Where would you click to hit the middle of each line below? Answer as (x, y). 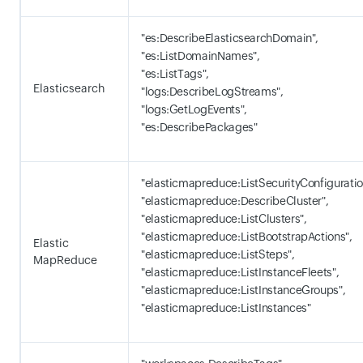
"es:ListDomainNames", (201, 56)
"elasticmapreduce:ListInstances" (226, 308)
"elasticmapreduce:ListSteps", (218, 254)
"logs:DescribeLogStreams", (212, 92)
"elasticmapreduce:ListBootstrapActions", (247, 237)
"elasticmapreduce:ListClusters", (224, 219)
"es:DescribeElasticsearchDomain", (230, 38)
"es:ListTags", (175, 74)
